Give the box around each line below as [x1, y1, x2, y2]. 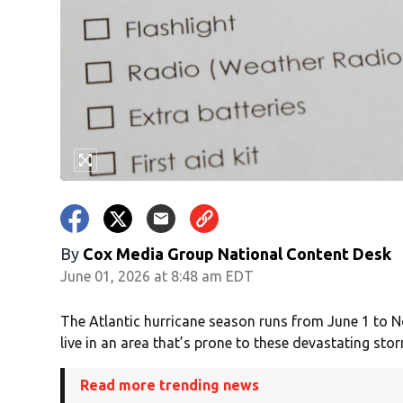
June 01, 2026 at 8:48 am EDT [60, 268, 255, 285]
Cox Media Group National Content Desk [83, 245, 392, 264]
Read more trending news [80, 377, 260, 394]
